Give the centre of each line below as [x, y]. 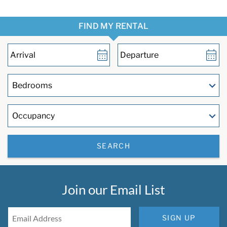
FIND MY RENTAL [113, 26]
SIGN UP [179, 218]
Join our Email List [113, 189]
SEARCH [113, 146]
